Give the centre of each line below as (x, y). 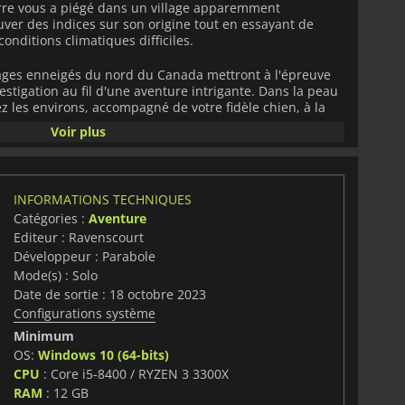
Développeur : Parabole (84, 256)
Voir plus (78, 131)
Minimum (43, 335)
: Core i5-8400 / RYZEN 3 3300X (134, 373)
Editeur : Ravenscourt (78, 237)
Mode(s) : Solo (55, 275)
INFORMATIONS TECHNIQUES (102, 199)
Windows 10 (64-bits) (103, 354)
